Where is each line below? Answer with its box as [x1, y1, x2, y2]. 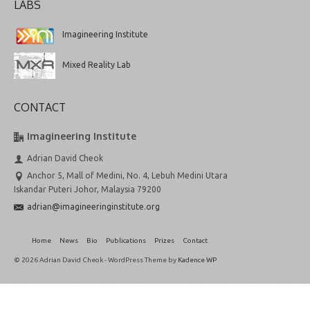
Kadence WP [178, 255, 217, 264]
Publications [106, 236, 146, 244]
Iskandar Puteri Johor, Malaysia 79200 [14, 184, 161, 194]
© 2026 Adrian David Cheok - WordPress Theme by [14, 255, 178, 264]
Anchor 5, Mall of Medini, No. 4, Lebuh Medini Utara [27, 170, 228, 180]
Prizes [154, 236, 174, 244]
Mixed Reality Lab [62, 60, 131, 69]
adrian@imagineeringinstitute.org [27, 201, 160, 211]
